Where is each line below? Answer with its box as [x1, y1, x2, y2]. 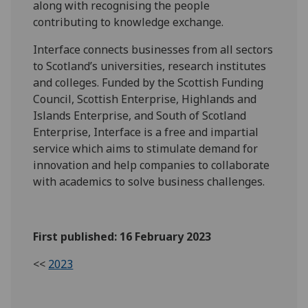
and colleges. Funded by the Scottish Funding [33, 75, 264, 91]
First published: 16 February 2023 [33, 229, 212, 245]
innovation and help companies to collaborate [33, 157, 270, 173]
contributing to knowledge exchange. [33, 14, 224, 30]
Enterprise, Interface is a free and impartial [33, 124, 259, 140]
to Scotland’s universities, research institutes [33, 58, 267, 74]
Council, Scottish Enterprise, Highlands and [33, 91, 257, 107]
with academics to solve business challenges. [33, 174, 265, 190]
